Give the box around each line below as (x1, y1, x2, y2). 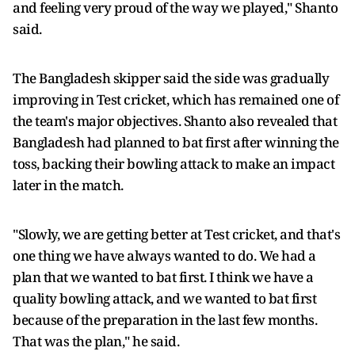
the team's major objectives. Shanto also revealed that (13, 112, 337, 130)
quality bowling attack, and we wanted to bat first (13, 289, 316, 307)
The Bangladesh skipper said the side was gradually (13, 69, 329, 87)
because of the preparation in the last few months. (13, 311, 317, 329)
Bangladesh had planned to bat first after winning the (13, 133, 339, 151)
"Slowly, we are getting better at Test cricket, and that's (13, 225, 340, 243)
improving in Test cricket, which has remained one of (13, 90, 338, 109)
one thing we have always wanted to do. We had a (13, 246, 316, 265)
